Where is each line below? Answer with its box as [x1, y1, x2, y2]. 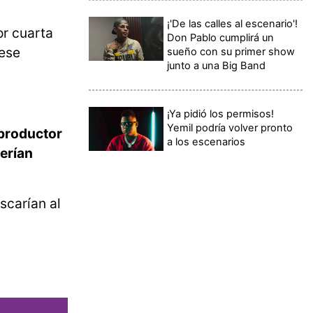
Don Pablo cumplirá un [167, 31, 275, 44]
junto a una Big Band [167, 59, 266, 72]
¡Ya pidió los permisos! [167, 107, 275, 120]
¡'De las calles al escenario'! [167, 17, 298, 30]
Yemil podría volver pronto [167, 121, 293, 134]
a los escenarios [167, 135, 246, 148]
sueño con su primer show [167, 45, 296, 58]
